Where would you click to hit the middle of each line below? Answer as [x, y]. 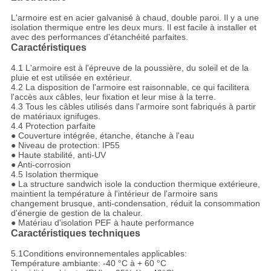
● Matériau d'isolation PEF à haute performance [102, 223]
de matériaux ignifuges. [55, 116]
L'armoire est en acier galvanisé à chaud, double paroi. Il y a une [135, 18]
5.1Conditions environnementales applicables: [99, 254]
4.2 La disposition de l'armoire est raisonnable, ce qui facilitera [130, 87]
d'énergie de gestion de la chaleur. [77, 213]
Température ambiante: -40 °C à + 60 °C [88, 263]
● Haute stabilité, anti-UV [58, 155]
